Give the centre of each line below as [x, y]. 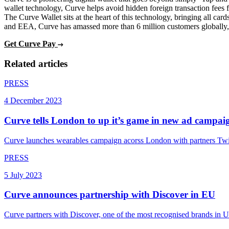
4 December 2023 [33, 101]
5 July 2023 [23, 175]
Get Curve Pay [31, 43]
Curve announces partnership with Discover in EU [110, 195]
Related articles [36, 63]
